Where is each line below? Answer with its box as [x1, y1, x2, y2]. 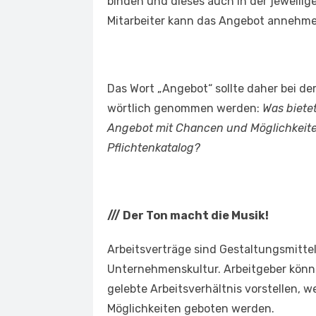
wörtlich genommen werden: [107, 102, 262, 116]
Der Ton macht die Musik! [121, 209, 269, 223]
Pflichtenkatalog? [107, 141, 200, 155]
